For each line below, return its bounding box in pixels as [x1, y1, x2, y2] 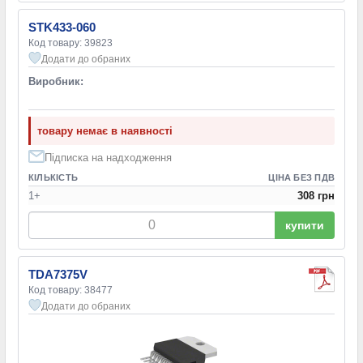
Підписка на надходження [45, 151, 172, 164]
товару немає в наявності [37, 124, 173, 137]
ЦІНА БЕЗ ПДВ [268, 172, 335, 182]
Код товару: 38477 [28, 284, 113, 296]
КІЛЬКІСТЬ [28, 172, 78, 182]
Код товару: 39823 [28, 36, 113, 49]
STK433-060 [28, 19, 96, 34]
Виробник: [28, 75, 83, 88]
